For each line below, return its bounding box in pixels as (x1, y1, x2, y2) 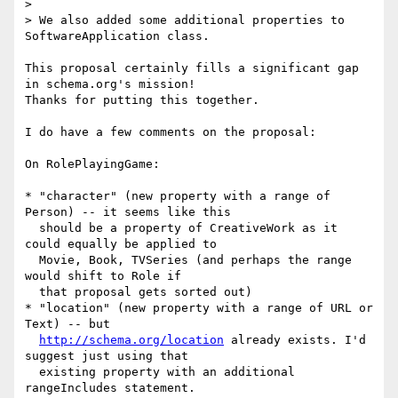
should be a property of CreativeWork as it (25, 221, 39, 235)
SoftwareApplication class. (25, 29, 210, 44)
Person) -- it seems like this (25, 205, 231, 219)
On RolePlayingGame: (25, 157, 160, 171)
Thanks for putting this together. (25, 93, 259, 107)
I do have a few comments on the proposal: (25, 125, 316, 139)
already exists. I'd (224, 333, 366, 347)
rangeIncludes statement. (25, 381, 195, 395)
